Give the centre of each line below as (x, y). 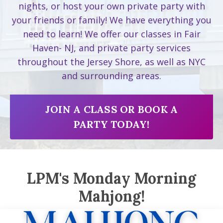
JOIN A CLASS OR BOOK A (111, 109)
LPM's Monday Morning (111, 178)
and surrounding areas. (111, 76)
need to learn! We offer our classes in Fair (111, 34)
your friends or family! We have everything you (111, 20)
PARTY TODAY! (111, 124)
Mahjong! (111, 196)
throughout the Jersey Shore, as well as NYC (111, 62)
